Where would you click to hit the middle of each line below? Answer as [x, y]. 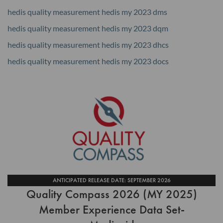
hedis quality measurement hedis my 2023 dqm [88, 28]
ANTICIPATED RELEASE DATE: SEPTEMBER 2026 [111, 180]
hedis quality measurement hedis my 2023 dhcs [88, 44]
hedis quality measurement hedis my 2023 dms [87, 11]
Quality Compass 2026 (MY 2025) [111, 194]
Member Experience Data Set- [111, 210]
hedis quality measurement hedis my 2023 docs [88, 61]
